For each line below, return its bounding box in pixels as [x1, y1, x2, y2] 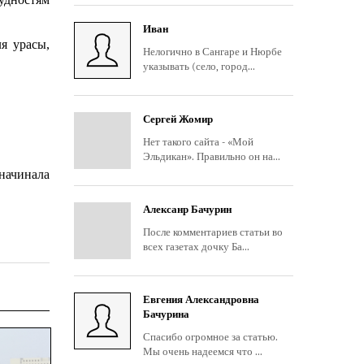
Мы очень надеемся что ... [143, 345, 262, 357]
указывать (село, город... [143, 60, 255, 72]
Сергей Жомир [143, 113, 213, 125]
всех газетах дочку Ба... [143, 240, 249, 253]
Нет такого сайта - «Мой [143, 136, 253, 148]
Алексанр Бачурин [143, 203, 232, 215]
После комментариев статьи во [143, 226, 283, 238]
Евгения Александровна [143, 293, 259, 305]
